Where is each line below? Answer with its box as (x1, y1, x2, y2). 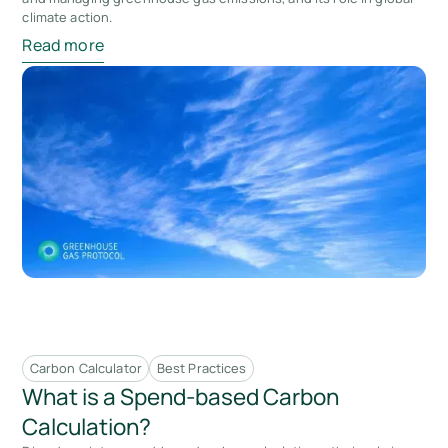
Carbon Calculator (29, 358, 142, 377)
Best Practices (156, 358, 247, 377)
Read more (22, 34, 104, 57)
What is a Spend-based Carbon (22, 380, 340, 412)
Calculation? (22, 410, 152, 442)
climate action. (22, 7, 113, 26)
